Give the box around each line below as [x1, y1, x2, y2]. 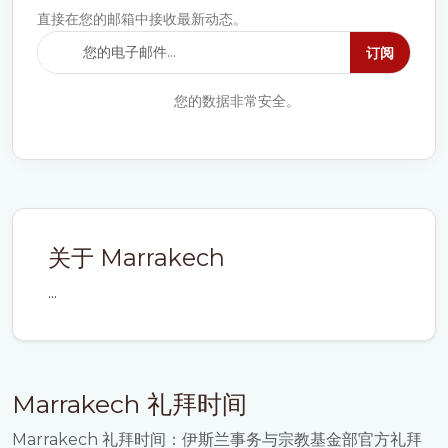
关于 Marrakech [48, 243, 225, 272]
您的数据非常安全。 [170, 92, 300, 110]
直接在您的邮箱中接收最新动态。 [37, 10, 247, 28]
